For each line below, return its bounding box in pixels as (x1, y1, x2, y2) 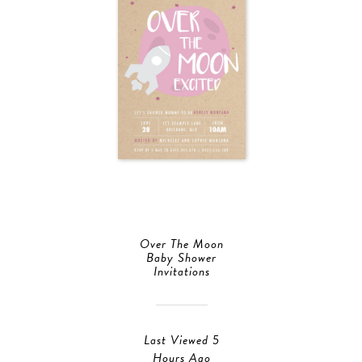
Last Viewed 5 (143, 330, 220, 351)
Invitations (153, 262, 210, 282)
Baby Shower (146, 248, 217, 268)
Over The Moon (139, 234, 224, 255)
